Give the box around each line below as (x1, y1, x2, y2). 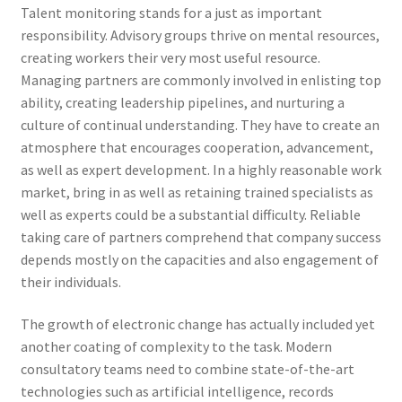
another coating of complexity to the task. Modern (20, 337, 332, 356)
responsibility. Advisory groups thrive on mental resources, (20, 25, 380, 44)
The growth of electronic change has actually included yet (20, 315, 375, 334)
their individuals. (20, 272, 121, 291)
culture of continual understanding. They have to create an (20, 115, 380, 134)
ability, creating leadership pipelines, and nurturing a (20, 92, 345, 111)
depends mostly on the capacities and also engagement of (20, 249, 379, 268)
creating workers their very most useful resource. (20, 48, 320, 66)
